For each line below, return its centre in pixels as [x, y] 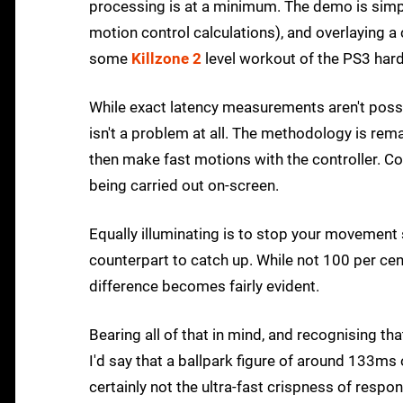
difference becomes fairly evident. [204, 287]
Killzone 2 [166, 59]
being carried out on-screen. [184, 186]
